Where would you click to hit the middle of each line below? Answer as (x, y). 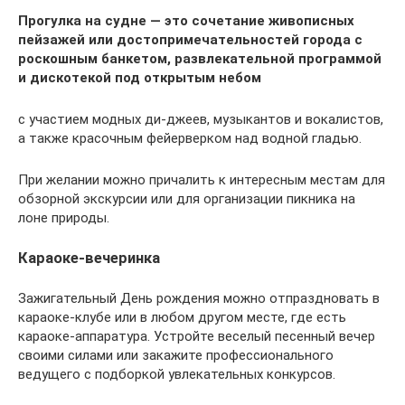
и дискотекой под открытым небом (140, 77)
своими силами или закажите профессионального (176, 355)
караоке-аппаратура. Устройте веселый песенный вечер (197, 336)
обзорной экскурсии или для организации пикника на (187, 198)
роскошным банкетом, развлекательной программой (200, 58)
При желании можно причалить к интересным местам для (202, 179)
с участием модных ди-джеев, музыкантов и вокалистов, (201, 119)
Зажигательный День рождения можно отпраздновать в (199, 298)
